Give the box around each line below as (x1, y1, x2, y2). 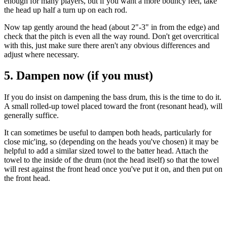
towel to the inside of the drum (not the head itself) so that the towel (4, 156, 219, 165)
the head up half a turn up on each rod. (4, 5, 129, 14)
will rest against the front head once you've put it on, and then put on (4, 165, 222, 174)
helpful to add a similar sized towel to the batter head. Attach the (4, 146, 208, 156)
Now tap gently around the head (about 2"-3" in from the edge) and (4, 22, 219, 31)
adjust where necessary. (4, 50, 79, 59)
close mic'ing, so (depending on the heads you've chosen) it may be (4, 137, 218, 146)
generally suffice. (4, 111, 59, 120)
